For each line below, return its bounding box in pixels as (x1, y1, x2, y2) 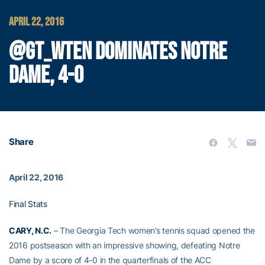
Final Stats (9, 199, 47, 209)
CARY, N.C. (9, 225, 52, 235)
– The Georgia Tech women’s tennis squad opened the (51, 225, 255, 235)
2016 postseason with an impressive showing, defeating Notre (9, 240, 240, 250)
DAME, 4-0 (9, 62, 83, 90)
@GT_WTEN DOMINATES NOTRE (9, 38, 227, 66)
